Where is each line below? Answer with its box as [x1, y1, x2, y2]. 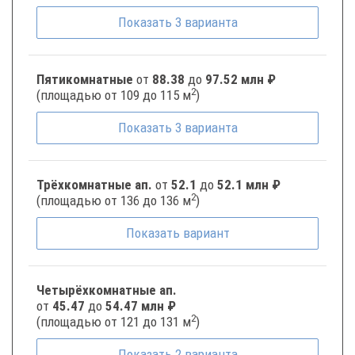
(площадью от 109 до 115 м [36, 87, 191, 103]
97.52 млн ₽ [205, 71, 276, 87]
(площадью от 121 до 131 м [36, 314, 191, 330]
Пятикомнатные [36, 71, 136, 87]
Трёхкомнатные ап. [36, 177, 155, 193]
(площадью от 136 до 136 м [36, 193, 191, 208]
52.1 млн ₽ [217, 177, 281, 193]
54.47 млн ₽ [105, 298, 176, 314]
